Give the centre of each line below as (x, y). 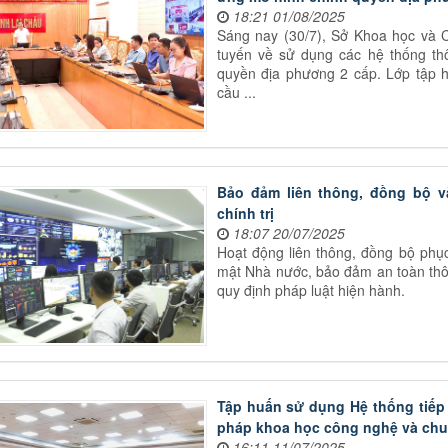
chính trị (245, 212)
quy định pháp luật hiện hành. (310, 289)
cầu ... (236, 92)
